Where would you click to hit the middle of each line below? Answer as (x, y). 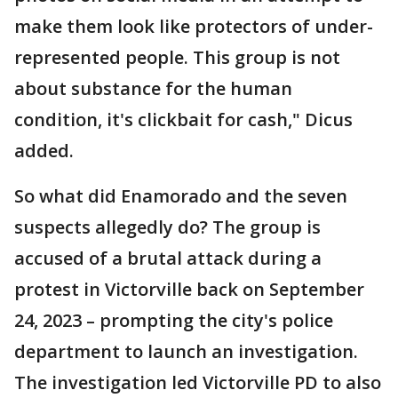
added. (46, 151)
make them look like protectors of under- (194, 26)
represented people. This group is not (177, 57)
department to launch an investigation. (186, 351)
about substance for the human (153, 88)
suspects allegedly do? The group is (167, 227)
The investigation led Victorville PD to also (198, 382)
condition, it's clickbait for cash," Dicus (183, 119)
